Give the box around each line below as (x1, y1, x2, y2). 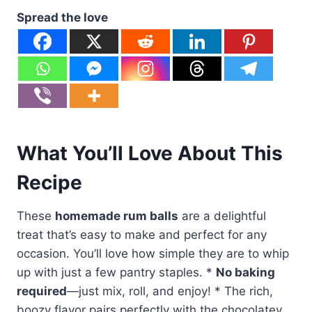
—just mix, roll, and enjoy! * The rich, (67, 283, 273, 298)
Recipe (17, 170, 82, 194)
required (17, 283, 67, 298)
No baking (216, 265, 275, 279)
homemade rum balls (55, 208, 178, 223)
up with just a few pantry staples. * (17, 265, 216, 279)
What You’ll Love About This (17, 141, 283, 165)
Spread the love (17, 10, 108, 24)
